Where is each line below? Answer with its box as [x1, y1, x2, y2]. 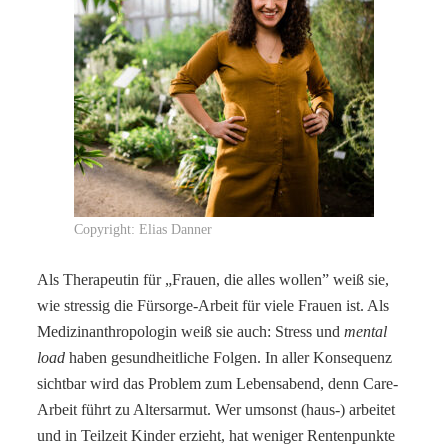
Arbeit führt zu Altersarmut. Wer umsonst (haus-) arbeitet [37, 400, 396, 418]
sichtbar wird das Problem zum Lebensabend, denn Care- [37, 374, 399, 392]
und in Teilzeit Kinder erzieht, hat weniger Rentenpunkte [37, 426, 396, 444]
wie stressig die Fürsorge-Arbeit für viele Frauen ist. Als [37, 296, 390, 314]
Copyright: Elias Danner [74, 221, 212, 237]
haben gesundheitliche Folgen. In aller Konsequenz [65, 348, 393, 366]
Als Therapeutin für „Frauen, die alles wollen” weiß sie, [37, 270, 390, 288]
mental [344, 322, 388, 340]
